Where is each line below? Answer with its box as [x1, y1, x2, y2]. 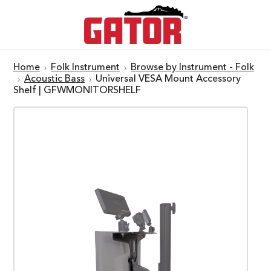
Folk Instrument [51, 62, 120, 73]
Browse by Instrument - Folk [131, 62, 254, 73]
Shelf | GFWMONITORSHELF [13, 85, 141, 96]
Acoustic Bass [24, 74, 85, 84]
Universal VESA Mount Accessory [96, 74, 241, 84]
